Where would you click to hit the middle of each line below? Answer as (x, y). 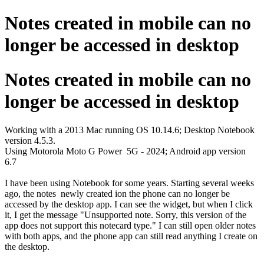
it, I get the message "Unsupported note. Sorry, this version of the (126, 215)
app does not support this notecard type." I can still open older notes (130, 226)
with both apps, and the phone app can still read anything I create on (131, 236)
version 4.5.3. (30, 141)
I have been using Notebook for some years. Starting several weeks (129, 183)
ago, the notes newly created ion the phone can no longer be (117, 194)
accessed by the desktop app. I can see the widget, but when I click (129, 204)
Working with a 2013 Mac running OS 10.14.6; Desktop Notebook (130, 130)
